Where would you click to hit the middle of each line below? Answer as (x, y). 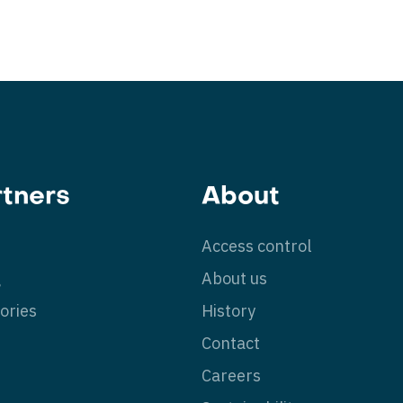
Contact (231, 343)
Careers (231, 376)
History (228, 311)
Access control (256, 246)
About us (234, 278)
